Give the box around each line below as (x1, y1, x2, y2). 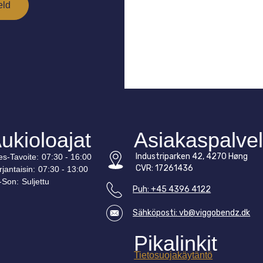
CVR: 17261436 (136, 163, 194, 173)
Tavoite (10, 151, 37, 161)
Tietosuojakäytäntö (134, 249, 213, 260)
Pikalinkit (134, 231, 218, 255)
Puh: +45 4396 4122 (133, 184, 211, 194)
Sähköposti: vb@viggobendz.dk (133, 207, 251, 218)
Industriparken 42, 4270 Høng (136, 151, 248, 161)
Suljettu (22, 176, 50, 186)
